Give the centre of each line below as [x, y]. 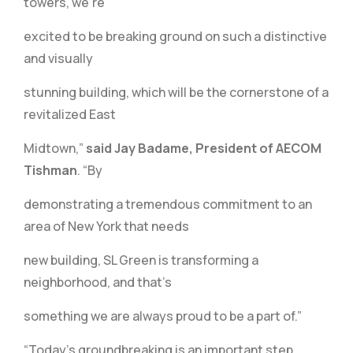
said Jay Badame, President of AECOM [204, 148]
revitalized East [70, 114]
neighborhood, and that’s [98, 282]
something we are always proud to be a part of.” [163, 316]
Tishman [50, 170]
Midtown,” [55, 148]
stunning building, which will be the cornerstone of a [176, 92]
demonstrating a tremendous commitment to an [168, 204]
